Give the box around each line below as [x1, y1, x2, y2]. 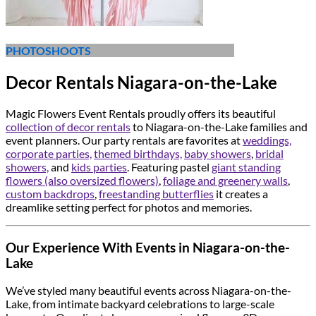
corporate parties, [6, 146, 92, 160]
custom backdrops [6, 186, 95, 200]
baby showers [184, 146, 251, 160]
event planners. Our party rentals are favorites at [6, 133, 243, 147]
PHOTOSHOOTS [6, 43, 91, 57]
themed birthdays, [94, 146, 182, 160]
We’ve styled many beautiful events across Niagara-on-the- [6, 284, 291, 298]
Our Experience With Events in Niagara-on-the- [6, 239, 290, 255]
